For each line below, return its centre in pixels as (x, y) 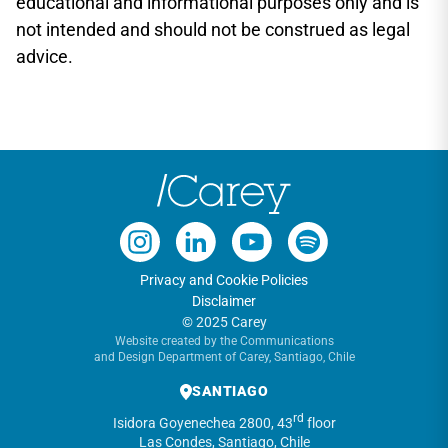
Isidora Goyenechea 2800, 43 (202, 422)
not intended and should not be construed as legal (213, 29)
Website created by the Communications (224, 341)
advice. (44, 56)
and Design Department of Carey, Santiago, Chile (224, 357)
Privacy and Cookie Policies (224, 280)
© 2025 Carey (224, 322)
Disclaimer (224, 301)
